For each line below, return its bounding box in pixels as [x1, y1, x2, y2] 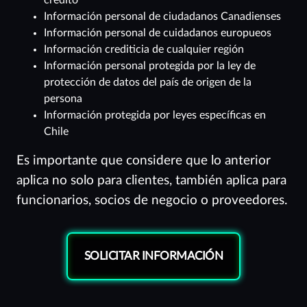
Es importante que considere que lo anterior [16, 154, 271, 168]
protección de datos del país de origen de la [44, 77, 251, 88]
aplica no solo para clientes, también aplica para [16, 174, 286, 188]
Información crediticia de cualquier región [44, 44, 244, 56]
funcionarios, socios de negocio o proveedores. [16, 194, 287, 208]
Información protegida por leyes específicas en [44, 110, 266, 121]
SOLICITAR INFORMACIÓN [84, 250, 223, 262]
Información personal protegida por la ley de [44, 60, 256, 72]
